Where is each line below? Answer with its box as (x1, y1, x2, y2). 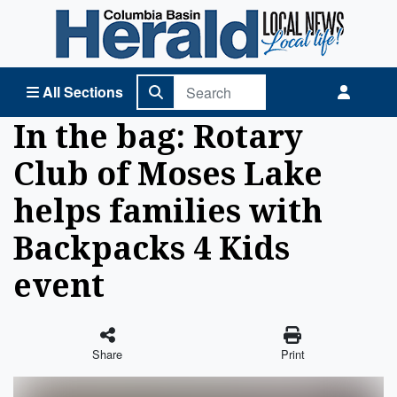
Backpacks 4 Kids (13, 226, 290, 269)
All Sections (43, 82, 123, 102)
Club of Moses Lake (13, 152, 323, 194)
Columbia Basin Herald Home (12, 6, 201, 27)
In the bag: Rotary (13, 114, 303, 157)
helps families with (13, 189, 323, 231)
